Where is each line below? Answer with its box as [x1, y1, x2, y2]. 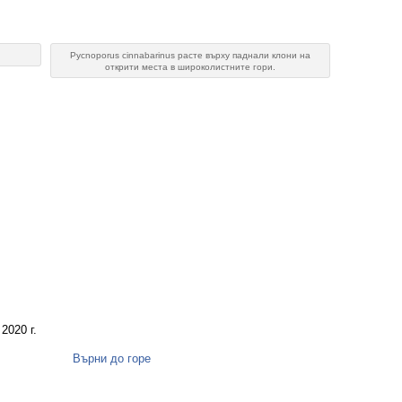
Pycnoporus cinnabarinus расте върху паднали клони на [70, 50, 310, 60]
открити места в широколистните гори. [105, 62, 275, 72]
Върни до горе [72, 352, 151, 365]
